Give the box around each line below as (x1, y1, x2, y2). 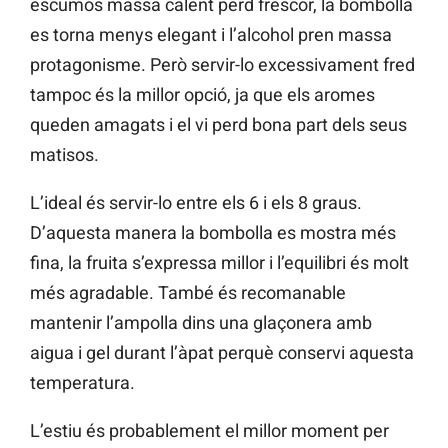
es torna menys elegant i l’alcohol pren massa (30, 24, 392, 46)
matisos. (30, 144, 99, 166)
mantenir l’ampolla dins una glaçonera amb (30, 312, 372, 334)
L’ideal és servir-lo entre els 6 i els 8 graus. (30, 192, 362, 214)
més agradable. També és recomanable (30, 282, 346, 304)
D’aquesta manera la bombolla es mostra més (30, 222, 396, 244)
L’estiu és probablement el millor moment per (30, 420, 389, 442)
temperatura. (30, 372, 135, 394)
